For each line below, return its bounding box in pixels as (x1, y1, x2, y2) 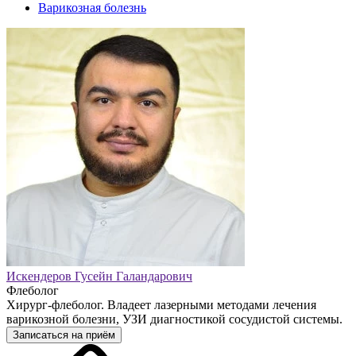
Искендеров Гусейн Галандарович (6, 269, 192, 283)
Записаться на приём (13, 328, 115, 341)
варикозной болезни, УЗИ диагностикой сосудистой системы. (6, 311, 342, 326)
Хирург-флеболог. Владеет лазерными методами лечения (6, 297, 316, 311)
